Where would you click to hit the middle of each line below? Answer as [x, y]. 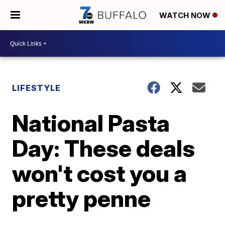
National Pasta [91, 123]
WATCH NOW [186, 16]
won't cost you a [100, 173]
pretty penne [82, 198]
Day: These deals [104, 148]
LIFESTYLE [37, 88]
